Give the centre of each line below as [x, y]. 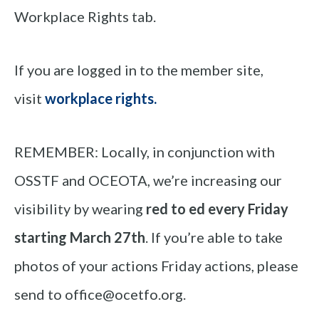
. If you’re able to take [214, 237]
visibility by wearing [80, 209]
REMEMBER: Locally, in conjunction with [145, 152]
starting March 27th [80, 237]
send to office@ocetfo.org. [100, 294]
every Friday [248, 209]
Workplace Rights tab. [85, 17]
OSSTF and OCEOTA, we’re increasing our [148, 181]
